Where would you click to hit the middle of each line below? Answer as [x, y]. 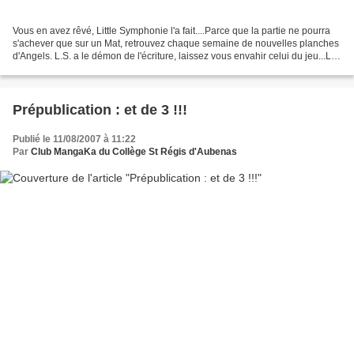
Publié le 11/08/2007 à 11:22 [74, 139]
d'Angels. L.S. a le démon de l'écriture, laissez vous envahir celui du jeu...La [175, 56]
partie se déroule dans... [64, 68]
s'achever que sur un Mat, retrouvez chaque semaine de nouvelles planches [176, 43]
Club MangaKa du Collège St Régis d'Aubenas [134, 151]
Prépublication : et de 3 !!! [100, 109]
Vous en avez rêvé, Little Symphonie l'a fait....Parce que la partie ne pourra [171, 30]
